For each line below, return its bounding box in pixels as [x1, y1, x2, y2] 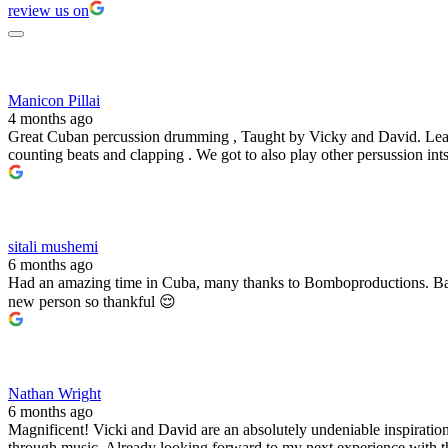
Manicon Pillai [8, 91, 100, 109]
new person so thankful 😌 [8, 292, 176, 310]
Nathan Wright [8, 384, 101, 402]
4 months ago [8, 109, 93, 127]
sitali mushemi [8, 237, 98, 255]
